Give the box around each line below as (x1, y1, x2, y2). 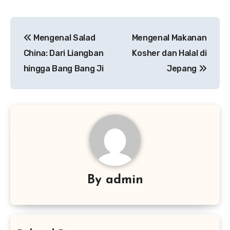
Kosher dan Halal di (132, 48, 207, 59)
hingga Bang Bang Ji (23, 64, 104, 74)
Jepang (166, 64, 199, 74)
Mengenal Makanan (131, 33, 207, 43)
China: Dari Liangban (23, 48, 104, 59)
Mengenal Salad (31, 33, 95, 43)
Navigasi (10, 18, 79, 35)
